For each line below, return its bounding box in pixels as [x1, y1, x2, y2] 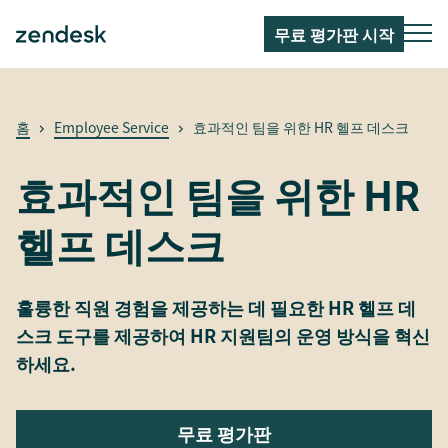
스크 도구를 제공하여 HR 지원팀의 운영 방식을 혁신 [16, 322, 430, 349]
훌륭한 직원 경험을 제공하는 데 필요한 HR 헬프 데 [16, 294, 416, 321]
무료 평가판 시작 [274, 22, 394, 46]
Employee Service [54, 117, 169, 137]
